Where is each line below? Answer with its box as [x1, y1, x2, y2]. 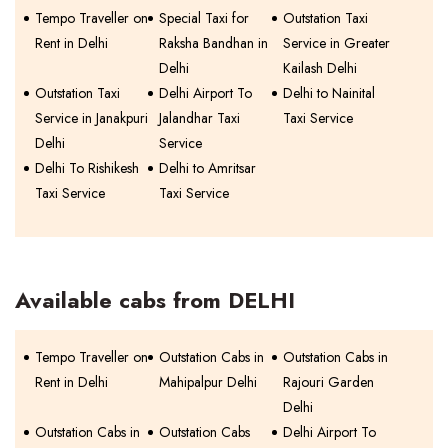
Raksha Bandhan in [159, 33, 269, 53]
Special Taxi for [159, 8, 250, 28]
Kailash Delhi [283, 58, 358, 78]
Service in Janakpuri [35, 108, 148, 128]
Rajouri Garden [283, 372, 375, 392]
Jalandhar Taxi [159, 108, 241, 128]
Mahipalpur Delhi [159, 372, 258, 392]
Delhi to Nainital [283, 83, 376, 103]
